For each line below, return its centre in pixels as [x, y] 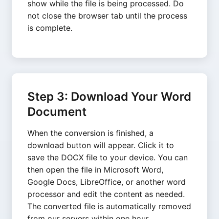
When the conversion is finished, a [90, 133]
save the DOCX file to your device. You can [108, 157]
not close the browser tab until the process [107, 16]
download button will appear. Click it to [101, 145]
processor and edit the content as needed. [106, 194]
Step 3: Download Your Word [109, 97]
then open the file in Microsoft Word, [95, 170]
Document [57, 112]
